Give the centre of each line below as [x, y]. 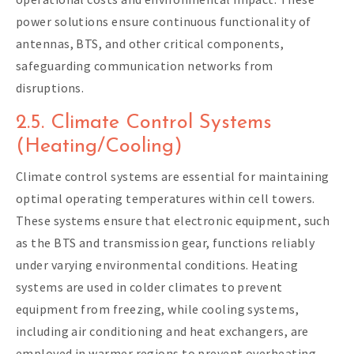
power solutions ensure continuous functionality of [164, 21]
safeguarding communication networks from [145, 65]
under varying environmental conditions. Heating [157, 264]
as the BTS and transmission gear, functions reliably [166, 242]
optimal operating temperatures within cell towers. [166, 198]
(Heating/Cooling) [99, 146]
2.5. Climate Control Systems [144, 122]
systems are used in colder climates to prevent [149, 286]
